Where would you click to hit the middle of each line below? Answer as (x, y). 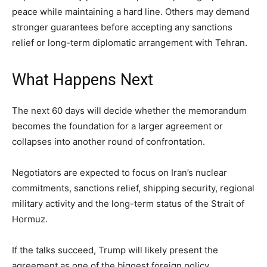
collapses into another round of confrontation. (108, 142)
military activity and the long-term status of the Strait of (128, 204)
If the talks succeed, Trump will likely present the (115, 250)
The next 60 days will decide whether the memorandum (129, 111)
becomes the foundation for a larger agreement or (117, 126)
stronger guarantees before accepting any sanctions (122, 27)
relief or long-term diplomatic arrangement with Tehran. (130, 43)
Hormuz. (30, 219)
